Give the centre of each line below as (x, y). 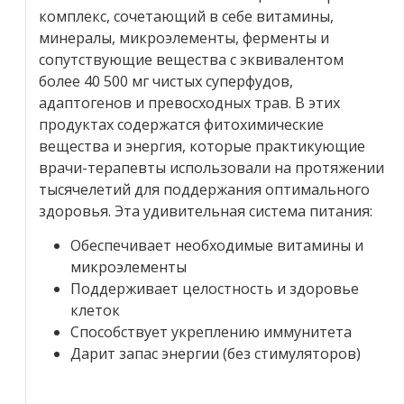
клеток (95, 310)
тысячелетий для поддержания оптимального (204, 189)
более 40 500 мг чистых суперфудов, (166, 81)
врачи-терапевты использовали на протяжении (211, 167)
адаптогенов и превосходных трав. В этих (189, 102)
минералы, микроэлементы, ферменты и (184, 37)
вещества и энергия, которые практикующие (202, 146)
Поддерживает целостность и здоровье (215, 288)
